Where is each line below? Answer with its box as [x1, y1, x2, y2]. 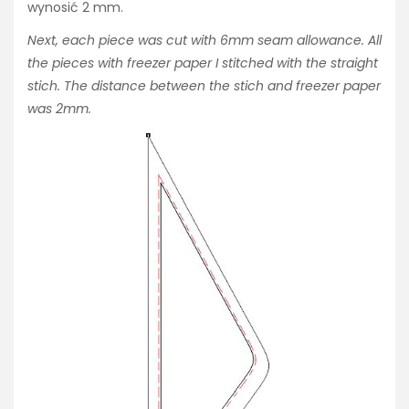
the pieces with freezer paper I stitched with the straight [27, 53, 378, 72]
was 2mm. [27, 99, 91, 118]
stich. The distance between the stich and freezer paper [27, 76, 381, 95]
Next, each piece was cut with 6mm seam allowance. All [27, 30, 382, 49]
